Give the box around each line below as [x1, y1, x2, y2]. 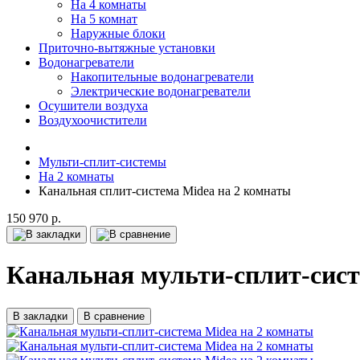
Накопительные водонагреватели [71, 70, 254, 84]
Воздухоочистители [39, 113, 147, 127]
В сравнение [84, 309, 145, 322]
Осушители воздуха [39, 99, 148, 112]
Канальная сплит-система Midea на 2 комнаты [39, 184, 291, 198]
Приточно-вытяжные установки [39, 41, 215, 55]
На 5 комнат [71, 12, 137, 26]
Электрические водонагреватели [71, 84, 251, 98]
